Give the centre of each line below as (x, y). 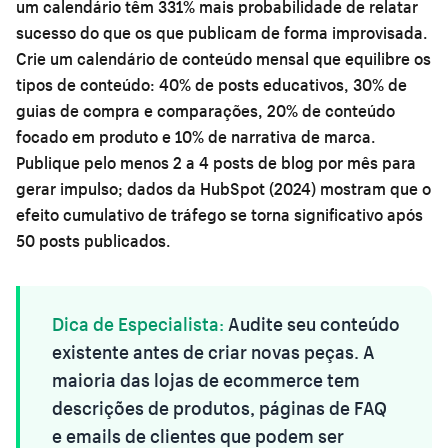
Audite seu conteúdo (312, 323)
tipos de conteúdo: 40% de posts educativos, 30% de (211, 84)
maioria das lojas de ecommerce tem (206, 379)
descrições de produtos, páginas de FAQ (219, 407)
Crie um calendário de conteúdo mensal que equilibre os (223, 58)
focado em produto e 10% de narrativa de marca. (196, 136)
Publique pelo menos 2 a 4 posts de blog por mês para (216, 162)
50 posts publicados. (93, 240)
